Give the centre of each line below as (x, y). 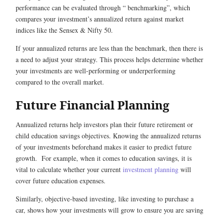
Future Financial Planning (92, 105)
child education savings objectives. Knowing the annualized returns (108, 135)
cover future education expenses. (61, 180)
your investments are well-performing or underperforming (96, 70)
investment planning (151, 169)
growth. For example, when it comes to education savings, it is (104, 158)
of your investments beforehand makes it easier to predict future (104, 147)
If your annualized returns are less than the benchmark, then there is (109, 48)
